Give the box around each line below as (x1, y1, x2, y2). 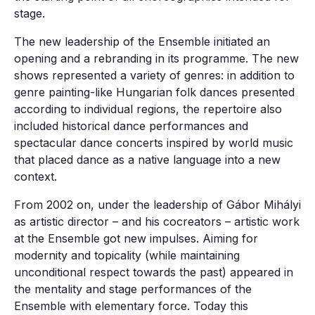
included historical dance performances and (14, 118, 248, 133)
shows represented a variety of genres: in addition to (14, 67, 295, 82)
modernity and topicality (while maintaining (14, 247, 240, 262)
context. (14, 169, 57, 184)
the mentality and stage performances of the (14, 281, 252, 296)
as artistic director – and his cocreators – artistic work (14, 214, 300, 229)
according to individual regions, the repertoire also (14, 101, 282, 116)
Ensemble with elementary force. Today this (14, 298, 248, 313)
